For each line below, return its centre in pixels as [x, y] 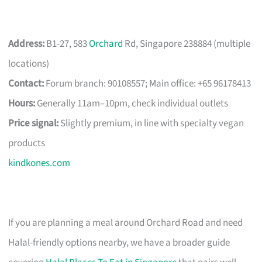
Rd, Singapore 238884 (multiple [187, 44]
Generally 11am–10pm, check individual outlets [132, 103]
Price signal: [34, 123]
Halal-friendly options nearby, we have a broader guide [119, 242]
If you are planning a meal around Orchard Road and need [126, 223]
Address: [27, 44]
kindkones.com [39, 163]
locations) [29, 63]
